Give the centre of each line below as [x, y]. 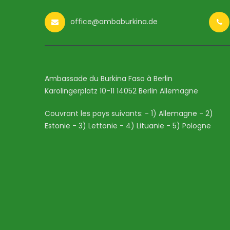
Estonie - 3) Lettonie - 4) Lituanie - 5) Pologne [128, 126]
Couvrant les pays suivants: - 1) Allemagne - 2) [129, 113]
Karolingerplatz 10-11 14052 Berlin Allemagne [121, 91]
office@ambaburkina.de [114, 21]
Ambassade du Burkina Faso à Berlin [109, 78]
